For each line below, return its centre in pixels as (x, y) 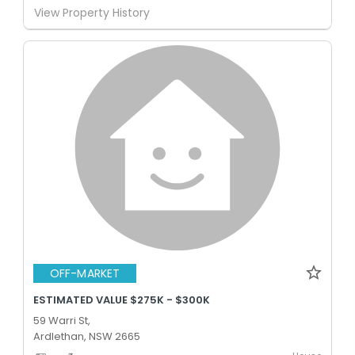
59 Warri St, (62, 320)
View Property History (92, 12)
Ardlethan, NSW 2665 (87, 336)
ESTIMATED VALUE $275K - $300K (122, 300)
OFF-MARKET (85, 273)
